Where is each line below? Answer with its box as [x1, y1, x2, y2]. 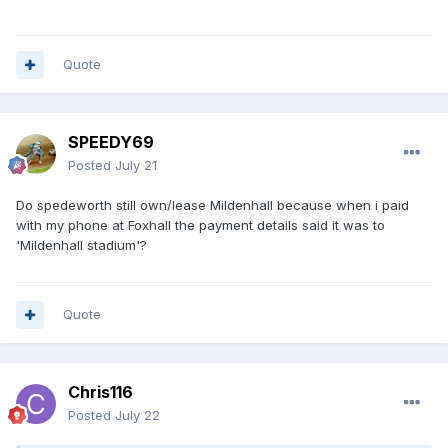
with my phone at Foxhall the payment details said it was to [16, 217, 385, 234]
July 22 [115, 407, 160, 424]
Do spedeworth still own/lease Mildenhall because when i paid [16, 197, 409, 214]
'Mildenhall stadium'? [16, 237, 151, 254]
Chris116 [68, 382, 133, 403]
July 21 [115, 157, 157, 174]
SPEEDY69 [68, 132, 154, 153]
